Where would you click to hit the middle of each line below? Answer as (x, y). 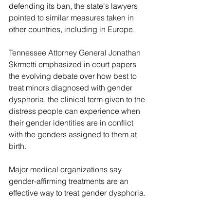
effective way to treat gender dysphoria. (77, 193)
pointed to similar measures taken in (72, 18)
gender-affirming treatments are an (70, 181)
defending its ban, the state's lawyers (74, 6)
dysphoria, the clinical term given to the (78, 100)
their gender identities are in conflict (72, 123)
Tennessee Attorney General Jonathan (76, 53)
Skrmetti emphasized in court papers (73, 64)
